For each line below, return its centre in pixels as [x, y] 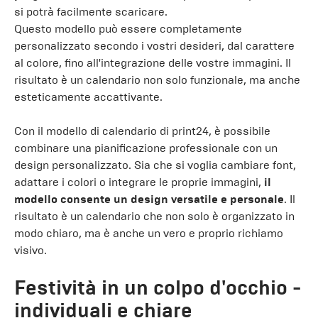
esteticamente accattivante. [88, 97]
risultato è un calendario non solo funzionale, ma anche [157, 80]
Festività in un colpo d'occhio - [158, 288]
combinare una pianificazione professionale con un [146, 148]
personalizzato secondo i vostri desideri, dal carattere [154, 46]
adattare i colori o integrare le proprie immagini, [139, 182]
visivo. [31, 250]
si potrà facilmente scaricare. [91, 12]
